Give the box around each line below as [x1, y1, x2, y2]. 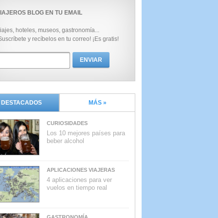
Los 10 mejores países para [47, 129, 125, 137]
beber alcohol [47, 137, 84, 145]
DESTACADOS [1, 99, 42, 106]
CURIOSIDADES [47, 120, 88, 126]
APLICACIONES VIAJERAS [47, 167, 115, 173]
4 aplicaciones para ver [47, 176, 112, 184]
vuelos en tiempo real [47, 184, 107, 192]
